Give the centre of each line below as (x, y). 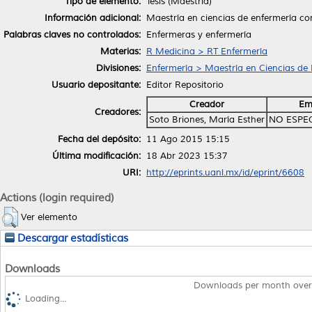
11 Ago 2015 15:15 (188, 139)
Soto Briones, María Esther (207, 119)
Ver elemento (49, 217)
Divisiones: (118, 68)
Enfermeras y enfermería (199, 34)
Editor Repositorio (185, 85)
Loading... (46, 299)
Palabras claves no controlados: (72, 34)
